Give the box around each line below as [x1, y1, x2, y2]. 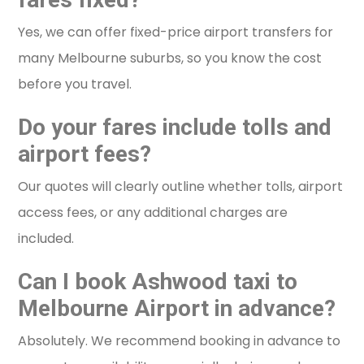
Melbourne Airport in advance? [18, 295, 336, 323]
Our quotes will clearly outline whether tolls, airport [18, 177, 344, 197]
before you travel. [18, 75, 132, 94]
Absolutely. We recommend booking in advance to [18, 331, 341, 351]
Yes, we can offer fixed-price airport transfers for [18, 23, 334, 42]
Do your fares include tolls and [18, 114, 332, 141]
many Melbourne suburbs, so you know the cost [18, 49, 323, 68]
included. [18, 229, 75, 249]
